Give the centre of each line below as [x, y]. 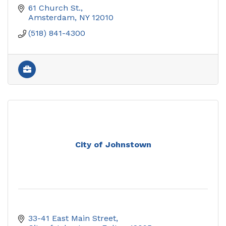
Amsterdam [51, 17]
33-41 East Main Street [72, 218]
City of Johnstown [113, 144]
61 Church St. [54, 8]
